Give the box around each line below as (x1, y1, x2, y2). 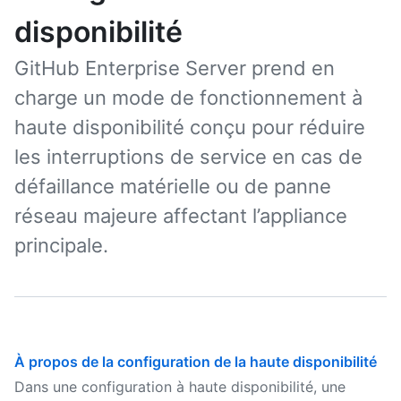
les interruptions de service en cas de (14, 145, 363, 168)
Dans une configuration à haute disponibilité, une (14, 378, 346, 396)
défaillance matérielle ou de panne (14, 175, 331, 198)
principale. (14, 234, 108, 257)
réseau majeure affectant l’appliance (14, 204, 347, 227)
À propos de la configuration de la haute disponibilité (14, 353, 377, 371)
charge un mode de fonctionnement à (14, 86, 363, 109)
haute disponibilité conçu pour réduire (14, 115, 365, 139)
